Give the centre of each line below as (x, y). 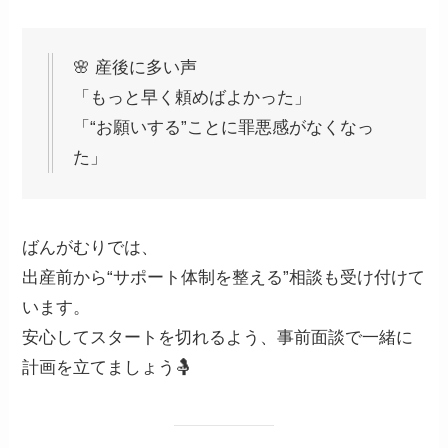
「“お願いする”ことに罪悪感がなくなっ (224, 128)
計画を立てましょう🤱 (107, 367)
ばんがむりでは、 (90, 247)
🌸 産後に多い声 (135, 68)
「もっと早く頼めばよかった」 (192, 98)
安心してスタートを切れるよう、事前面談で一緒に (218, 337)
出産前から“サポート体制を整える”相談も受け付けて (224, 277)
